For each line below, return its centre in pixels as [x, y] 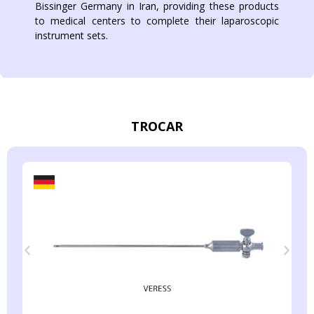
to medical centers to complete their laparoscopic [157, 20]
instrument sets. [71, 35]
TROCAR [157, 126]
